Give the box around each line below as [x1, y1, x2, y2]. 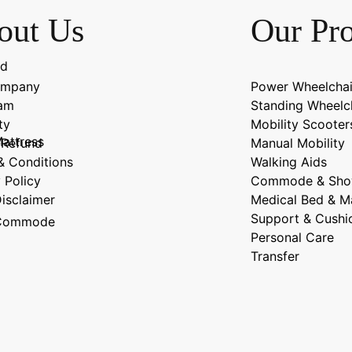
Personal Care [250, 229, 334, 245]
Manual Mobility [250, 135, 345, 151]
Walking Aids [250, 154, 327, 170]
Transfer [250, 248, 299, 264]
